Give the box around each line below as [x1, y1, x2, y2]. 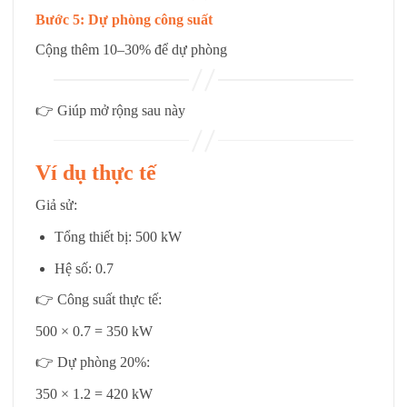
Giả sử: [35, 197, 77, 213]
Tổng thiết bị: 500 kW [54, 229, 182, 244]
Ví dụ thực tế [35, 161, 156, 185]
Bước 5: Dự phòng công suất [35, 12, 213, 28]
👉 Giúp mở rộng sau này [35, 102, 185, 118]
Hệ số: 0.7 [54, 260, 114, 276]
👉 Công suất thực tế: [35, 292, 162, 308]
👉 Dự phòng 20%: [35, 354, 150, 371]
